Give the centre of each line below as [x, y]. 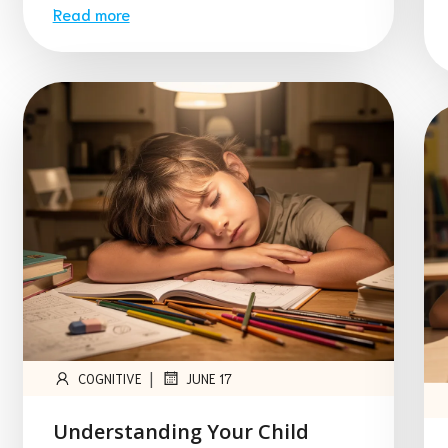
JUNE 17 [208, 378]
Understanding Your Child [180, 431]
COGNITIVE [109, 378]
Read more [91, 14]
